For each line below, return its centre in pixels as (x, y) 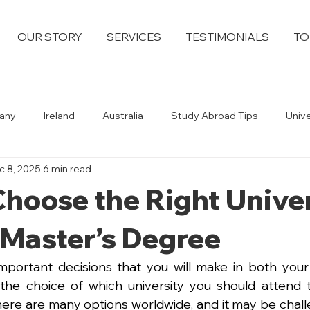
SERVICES (134, 37)
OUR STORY (50, 37)
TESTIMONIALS (227, 37)
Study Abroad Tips (215, 115)
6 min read (67, 168)
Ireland (59, 115)
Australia (123, 115)
